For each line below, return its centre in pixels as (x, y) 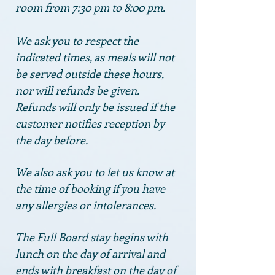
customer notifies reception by (90, 123)
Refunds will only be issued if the (95, 107)
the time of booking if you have (90, 188)
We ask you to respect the (77, 41)
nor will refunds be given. (77, 90)
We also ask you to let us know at (95, 172)
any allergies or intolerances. (86, 205)
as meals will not (134, 57)
